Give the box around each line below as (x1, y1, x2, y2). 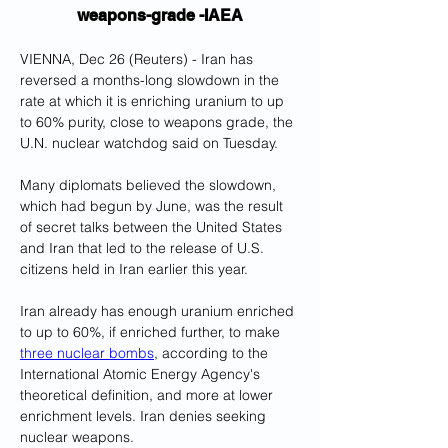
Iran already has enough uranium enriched (20, 302, 298, 320)
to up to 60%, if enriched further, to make (20, 323, 284, 341)
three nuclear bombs (20, 344, 154, 362)
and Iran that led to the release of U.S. (20, 239, 268, 257)
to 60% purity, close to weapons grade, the (20, 113, 297, 131)
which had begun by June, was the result (20, 197, 287, 215)
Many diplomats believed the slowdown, (20, 176, 280, 194)
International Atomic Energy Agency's (20, 365, 264, 383)
